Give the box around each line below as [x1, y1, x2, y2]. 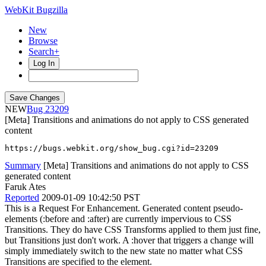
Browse [28, 36, 58, 46]
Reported [5, 192, 39, 202]
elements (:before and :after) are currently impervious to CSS [5, 214, 232, 224]
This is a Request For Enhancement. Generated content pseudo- [5, 203, 243, 213]
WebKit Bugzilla [5, 5, 68, 15]
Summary [5, 160, 41, 170]
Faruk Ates [5, 182, 46, 192]
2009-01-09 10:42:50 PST [42, 192, 140, 202]
